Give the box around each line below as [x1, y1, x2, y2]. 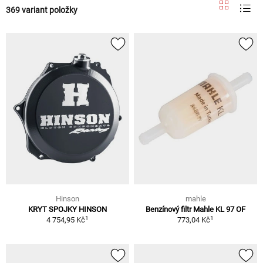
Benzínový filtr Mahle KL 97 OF [146, 205, 245, 214]
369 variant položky [6, 5, 77, 15]
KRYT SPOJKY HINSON [28, 205, 107, 214]
